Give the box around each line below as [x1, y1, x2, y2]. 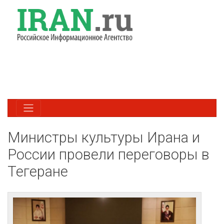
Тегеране [7, 162, 68, 180]
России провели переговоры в [7, 145, 209, 163]
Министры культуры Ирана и [7, 128, 200, 146]
